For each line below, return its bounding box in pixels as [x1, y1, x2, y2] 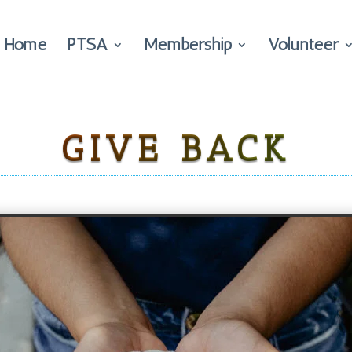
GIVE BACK [61, 126, 291, 170]
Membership [144, 34, 232, 55]
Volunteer [268, 34, 339, 55]
